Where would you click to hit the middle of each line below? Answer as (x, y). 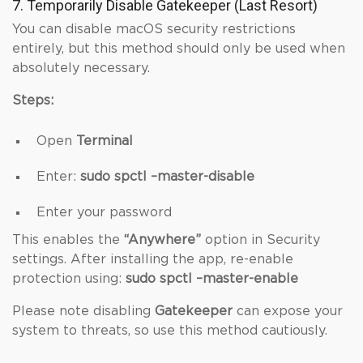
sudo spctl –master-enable (212, 279)
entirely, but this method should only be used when (179, 49)
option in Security (261, 240)
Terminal (107, 141)
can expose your (288, 311)
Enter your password (104, 212)
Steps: (33, 100)
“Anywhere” (162, 240)
